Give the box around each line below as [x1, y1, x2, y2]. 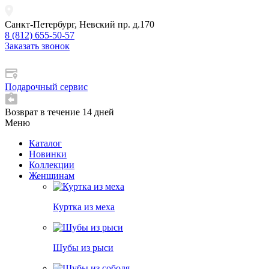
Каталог [29, 138, 62, 148]
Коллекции [29, 160, 74, 170]
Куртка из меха [53, 202, 115, 212]
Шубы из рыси [53, 243, 113, 253]
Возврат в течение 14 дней [5, 107, 114, 117]
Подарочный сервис [5, 82, 88, 92]
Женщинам [29, 171, 74, 181]
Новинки [29, 149, 67, 159]
